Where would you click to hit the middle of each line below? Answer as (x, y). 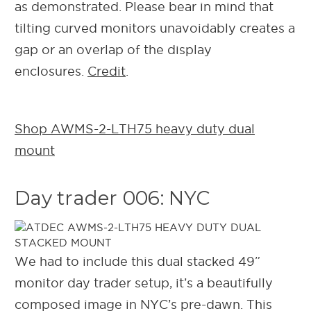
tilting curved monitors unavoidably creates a (155, 28)
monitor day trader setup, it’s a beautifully (144, 283)
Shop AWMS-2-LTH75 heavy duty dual (135, 128)
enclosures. (51, 71)
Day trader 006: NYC (112, 197)
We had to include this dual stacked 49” (137, 261)
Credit (107, 71)
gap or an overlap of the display (113, 49)
